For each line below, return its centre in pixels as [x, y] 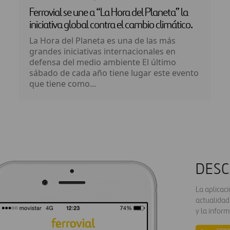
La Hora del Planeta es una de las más [102, 41]
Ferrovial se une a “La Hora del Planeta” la [109, 13]
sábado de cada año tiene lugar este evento [114, 73]
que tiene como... [63, 84]
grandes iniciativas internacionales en [102, 51]
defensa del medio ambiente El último [103, 62]
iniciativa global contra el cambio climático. [111, 25]
